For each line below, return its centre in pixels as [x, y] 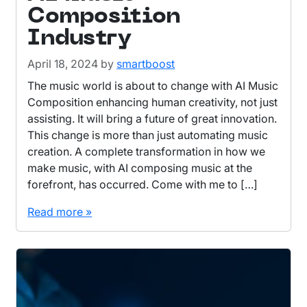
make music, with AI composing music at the [140, 168]
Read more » [60, 211]
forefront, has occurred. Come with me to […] [143, 184]
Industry [80, 38]
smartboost [146, 63]
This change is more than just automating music [148, 135]
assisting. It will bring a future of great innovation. [152, 118]
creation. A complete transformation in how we [147, 151]
